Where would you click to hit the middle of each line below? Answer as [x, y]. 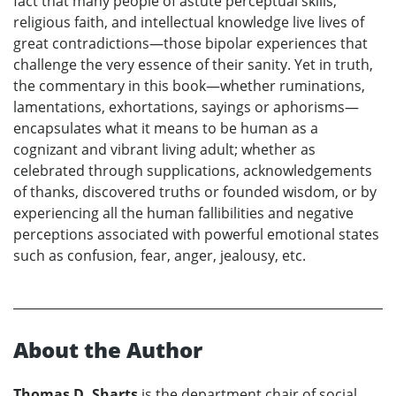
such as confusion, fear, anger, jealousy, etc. [160, 255]
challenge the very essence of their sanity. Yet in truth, [193, 64]
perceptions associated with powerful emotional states [196, 234]
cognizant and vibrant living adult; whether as [164, 149]
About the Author [108, 349]
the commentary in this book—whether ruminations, [189, 85]
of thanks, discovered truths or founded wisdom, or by [195, 191]
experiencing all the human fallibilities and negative [183, 213]
